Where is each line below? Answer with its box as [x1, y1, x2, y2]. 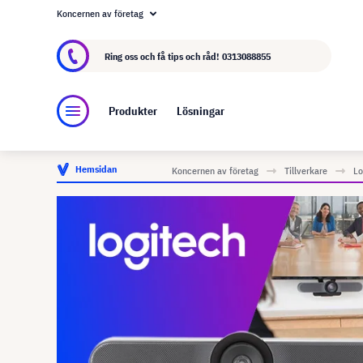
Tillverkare [284, 164, 327, 177]
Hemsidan [75, 163, 117, 175]
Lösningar [177, 104, 224, 119]
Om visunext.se [76, 15, 151, 30]
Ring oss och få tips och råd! [105, 49, 222, 62]
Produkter [109, 104, 157, 119]
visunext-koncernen [190, 15, 288, 30]
